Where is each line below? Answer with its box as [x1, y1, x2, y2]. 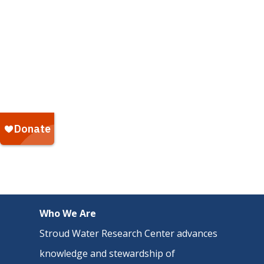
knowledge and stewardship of [39, 247, 176, 260]
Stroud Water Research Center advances [39, 227, 218, 240]
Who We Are [39, 207, 97, 220]
